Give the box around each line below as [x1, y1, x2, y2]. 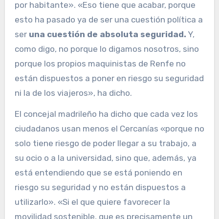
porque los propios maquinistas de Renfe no [14, 59, 186, 69]
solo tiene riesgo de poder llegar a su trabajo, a [14, 138, 197, 149]
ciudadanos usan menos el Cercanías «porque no [14, 124, 204, 134]
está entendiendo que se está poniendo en [14, 168, 182, 178]
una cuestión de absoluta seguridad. [28, 29, 186, 40]
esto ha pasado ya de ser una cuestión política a [14, 15, 203, 25]
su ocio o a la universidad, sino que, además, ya [14, 153, 197, 163]
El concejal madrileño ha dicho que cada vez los [14, 109, 198, 119]
